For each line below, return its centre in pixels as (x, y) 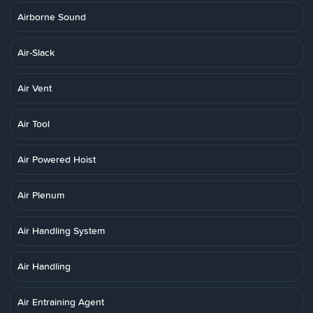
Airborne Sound (52, 17)
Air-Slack (36, 52)
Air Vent (35, 88)
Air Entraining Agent (61, 302)
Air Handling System (61, 231)
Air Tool (34, 124)
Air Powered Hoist (57, 159)
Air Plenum (41, 195)
